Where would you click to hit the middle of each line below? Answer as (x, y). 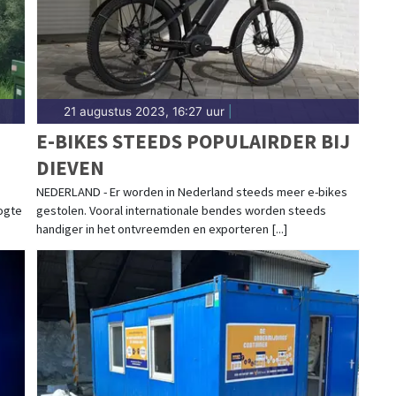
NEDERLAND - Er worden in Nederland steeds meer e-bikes (191, 191)
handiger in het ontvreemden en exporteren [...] (161, 228)
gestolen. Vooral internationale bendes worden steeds (181, 210)
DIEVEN (70, 167)
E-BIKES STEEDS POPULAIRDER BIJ (193, 141)
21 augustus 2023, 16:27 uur (144, 111)
